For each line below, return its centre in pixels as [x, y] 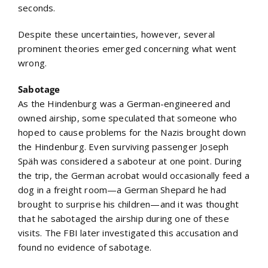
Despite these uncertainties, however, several [117, 34]
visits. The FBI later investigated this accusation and [128, 232]
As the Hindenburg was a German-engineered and [124, 103]
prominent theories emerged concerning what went [127, 48]
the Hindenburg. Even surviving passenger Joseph [124, 146]
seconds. [37, 7]
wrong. [33, 63]
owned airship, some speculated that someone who [128, 118]
